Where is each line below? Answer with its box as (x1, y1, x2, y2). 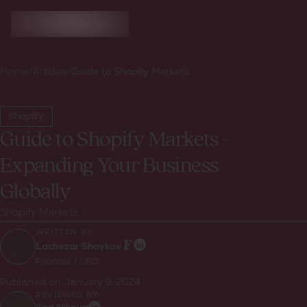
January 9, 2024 (66, 275, 140, 288)
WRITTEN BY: (36, 226, 95, 236)
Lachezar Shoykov (36, 242, 121, 252)
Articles (33, 65, 66, 77)
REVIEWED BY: (36, 289, 101, 299)
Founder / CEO (36, 255, 99, 267)
